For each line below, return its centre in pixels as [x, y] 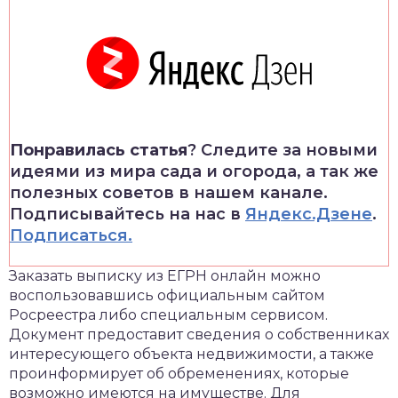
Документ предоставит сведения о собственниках [199, 334]
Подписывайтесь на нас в [127, 214]
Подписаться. [71, 235]
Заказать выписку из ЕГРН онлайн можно [165, 276]
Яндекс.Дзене [309, 214]
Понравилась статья [99, 150]
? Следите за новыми [283, 150]
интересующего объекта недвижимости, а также [191, 354]
